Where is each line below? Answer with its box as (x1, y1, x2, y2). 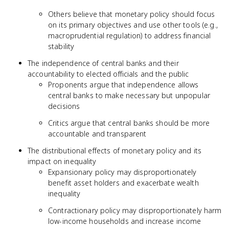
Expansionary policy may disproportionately (48, 167, 197, 177)
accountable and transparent (48, 129, 147, 139)
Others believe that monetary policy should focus (48, 9, 215, 19)
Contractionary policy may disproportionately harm (48, 205, 222, 215)
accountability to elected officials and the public (28, 69, 189, 79)
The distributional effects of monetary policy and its (28, 146, 201, 155)
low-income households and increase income (48, 216, 201, 226)
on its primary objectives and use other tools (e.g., (48, 20, 218, 30)
